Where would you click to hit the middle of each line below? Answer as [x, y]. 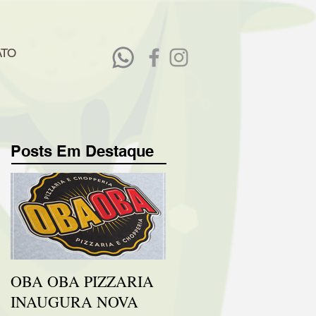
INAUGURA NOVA [74, 302]
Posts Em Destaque [82, 151]
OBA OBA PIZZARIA [82, 281]
